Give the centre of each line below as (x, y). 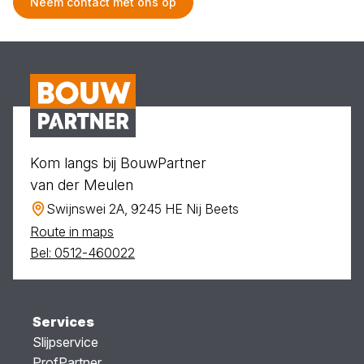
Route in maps (72, 231)
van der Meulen (82, 184)
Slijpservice (65, 342)
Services (63, 321)
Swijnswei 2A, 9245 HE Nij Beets (143, 208)
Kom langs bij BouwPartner (118, 162)
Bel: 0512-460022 (82, 252)
